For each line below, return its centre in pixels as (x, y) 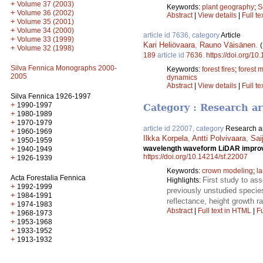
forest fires (218, 70)
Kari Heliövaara (169, 45)
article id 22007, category (184, 129)
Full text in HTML (225, 211)
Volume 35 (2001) (45, 22)
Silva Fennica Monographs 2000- (64, 68)
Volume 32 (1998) (45, 48)
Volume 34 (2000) (45, 31)
